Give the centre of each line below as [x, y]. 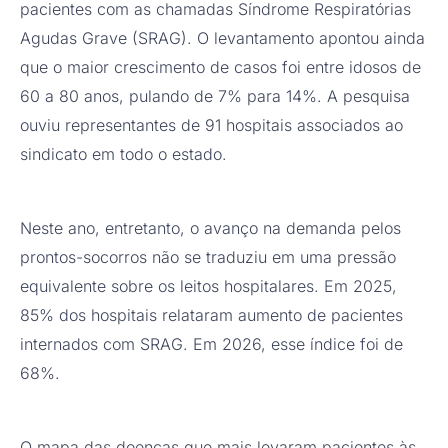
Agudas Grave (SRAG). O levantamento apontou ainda [222, 38]
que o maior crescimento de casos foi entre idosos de [220, 67]
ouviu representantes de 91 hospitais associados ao [211, 125]
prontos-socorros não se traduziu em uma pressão [208, 257]
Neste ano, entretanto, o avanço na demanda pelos [210, 228]
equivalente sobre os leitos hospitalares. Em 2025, [208, 286]
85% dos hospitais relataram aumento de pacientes [211, 315]
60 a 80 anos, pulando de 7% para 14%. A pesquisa [215, 96]
